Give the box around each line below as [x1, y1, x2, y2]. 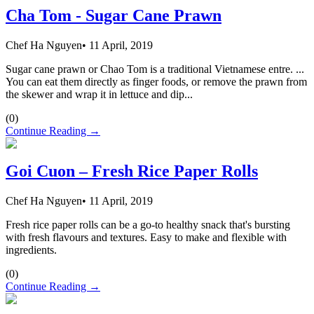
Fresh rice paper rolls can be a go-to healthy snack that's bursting [6, 219, 290, 231]
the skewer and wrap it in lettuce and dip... [6, 88, 193, 100]
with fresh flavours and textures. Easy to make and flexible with [6, 231, 287, 244]
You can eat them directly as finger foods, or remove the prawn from [6, 75, 307, 88]
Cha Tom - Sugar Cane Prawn [6, 6, 221, 25]
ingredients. [6, 244, 57, 257]
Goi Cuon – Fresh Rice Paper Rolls [6, 162, 258, 181]
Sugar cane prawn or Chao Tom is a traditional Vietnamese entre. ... [6, 62, 304, 75]
